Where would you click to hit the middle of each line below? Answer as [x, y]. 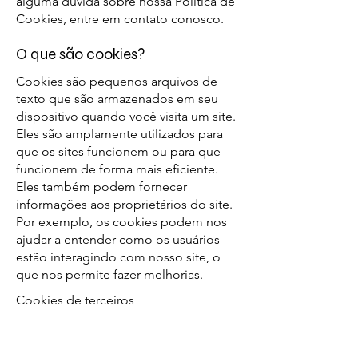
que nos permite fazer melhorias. [109, 274]
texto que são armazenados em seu [117, 99]
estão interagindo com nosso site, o [118, 257]
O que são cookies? [81, 54]
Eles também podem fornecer [101, 187]
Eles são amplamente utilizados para [119, 134]
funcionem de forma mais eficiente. [117, 169]
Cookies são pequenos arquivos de [117, 81]
